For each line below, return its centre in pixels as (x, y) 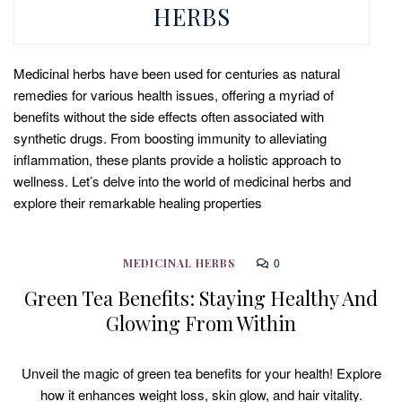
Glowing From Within (201, 323)
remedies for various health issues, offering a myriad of (174, 95)
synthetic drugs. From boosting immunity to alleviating (170, 138)
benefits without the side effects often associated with (169, 117)
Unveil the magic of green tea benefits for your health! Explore (201, 372)
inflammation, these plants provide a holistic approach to (177, 160)
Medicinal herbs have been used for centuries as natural (177, 74)
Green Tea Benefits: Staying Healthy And (201, 297)
